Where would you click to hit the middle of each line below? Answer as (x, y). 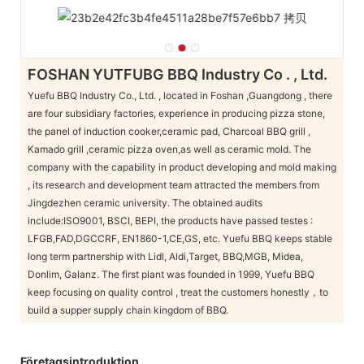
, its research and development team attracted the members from (173, 184)
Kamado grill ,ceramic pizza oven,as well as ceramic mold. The (169, 149)
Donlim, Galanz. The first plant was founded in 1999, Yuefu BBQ (171, 274)
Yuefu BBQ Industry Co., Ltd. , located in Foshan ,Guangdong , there (180, 95)
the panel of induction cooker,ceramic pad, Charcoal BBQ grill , (169, 131)
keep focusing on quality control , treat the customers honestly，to (178, 292)
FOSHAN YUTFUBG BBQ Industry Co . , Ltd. (177, 75)
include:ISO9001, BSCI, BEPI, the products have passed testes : (170, 220)
